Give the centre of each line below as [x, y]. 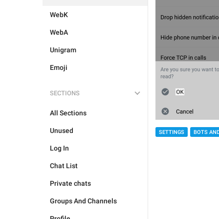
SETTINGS [172, 132]
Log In [59, 148]
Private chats [70, 183]
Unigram [63, 50]
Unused [62, 131]
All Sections [68, 113]
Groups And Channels [83, 201]
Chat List [64, 166]
